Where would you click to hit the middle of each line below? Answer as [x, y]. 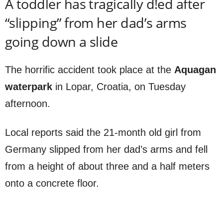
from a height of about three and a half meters [107, 166]
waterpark [29, 86]
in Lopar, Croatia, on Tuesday [119, 86]
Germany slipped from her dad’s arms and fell [106, 149]
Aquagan [195, 69]
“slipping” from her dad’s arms [96, 22]
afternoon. [28, 103]
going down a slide [61, 41]
